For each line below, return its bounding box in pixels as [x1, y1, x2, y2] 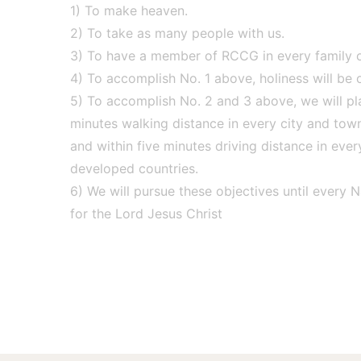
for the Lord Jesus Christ [70, 205, 222, 222]
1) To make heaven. [70, 2, 188, 19]
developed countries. [70, 160, 198, 176]
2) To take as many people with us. [70, 25, 284, 41]
